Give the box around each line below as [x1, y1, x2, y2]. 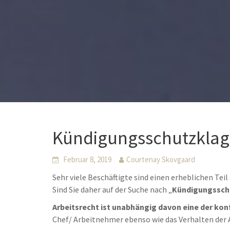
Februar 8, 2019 [63, 155, 111, 164]
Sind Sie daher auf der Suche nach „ [52, 184, 172, 195]
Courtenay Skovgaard [126, 155, 195, 164]
